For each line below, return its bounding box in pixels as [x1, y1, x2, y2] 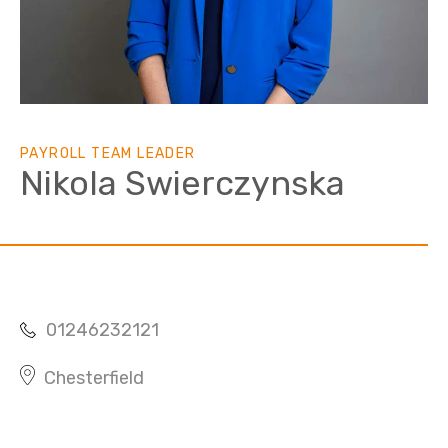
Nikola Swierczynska [20, 163, 345, 204]
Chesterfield [44, 367, 144, 389]
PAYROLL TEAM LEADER [20, 145, 196, 162]
